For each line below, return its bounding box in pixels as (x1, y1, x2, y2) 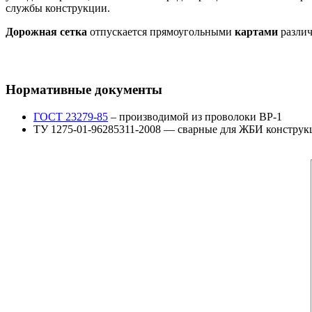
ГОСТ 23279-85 (33, 110, 108, 123)
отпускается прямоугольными (87, 26, 235, 38)
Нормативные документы (6, 81, 162, 97)
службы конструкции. (6, 2, 110, 15)
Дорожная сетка (6, 26, 87, 38)
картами (235, 26, 281, 38)
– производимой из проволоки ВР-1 (108, 110, 282, 123)
